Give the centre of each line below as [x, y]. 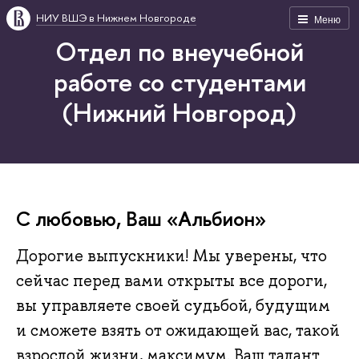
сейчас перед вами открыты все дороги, [171, 281]
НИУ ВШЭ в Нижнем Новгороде [116, 18]
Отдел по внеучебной [179, 51]
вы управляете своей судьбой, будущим [173, 306]
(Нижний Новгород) [179, 112]
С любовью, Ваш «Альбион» [141, 218]
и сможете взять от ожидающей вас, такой [178, 331]
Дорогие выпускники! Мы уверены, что [171, 256]
